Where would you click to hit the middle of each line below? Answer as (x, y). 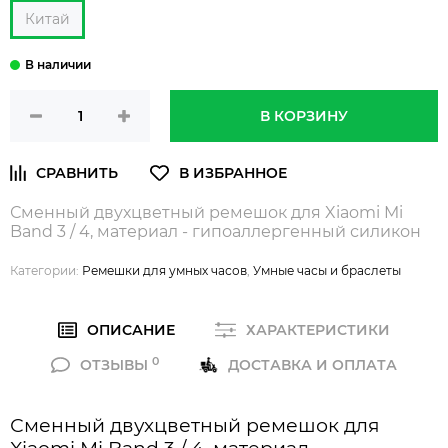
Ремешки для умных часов (164, 270)
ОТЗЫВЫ (115, 364)
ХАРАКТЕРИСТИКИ (317, 329)
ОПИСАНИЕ (130, 329)
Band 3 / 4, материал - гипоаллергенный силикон (215, 231)
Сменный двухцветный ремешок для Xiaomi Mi (206, 212)
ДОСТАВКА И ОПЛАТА (312, 364)
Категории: (46, 270)
